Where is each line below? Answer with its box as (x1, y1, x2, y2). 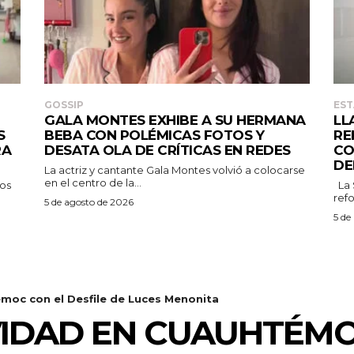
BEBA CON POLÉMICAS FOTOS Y (44, 126, 264, 143)
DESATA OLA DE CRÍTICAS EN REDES (44, 141, 291, 158)
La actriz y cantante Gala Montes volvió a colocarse (44, 163, 305, 176)
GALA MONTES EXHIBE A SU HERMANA (44, 111, 306, 128)
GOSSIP (44, 98, 84, 111)
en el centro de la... (44, 175, 141, 189)
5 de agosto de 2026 (44, 195, 134, 208)
